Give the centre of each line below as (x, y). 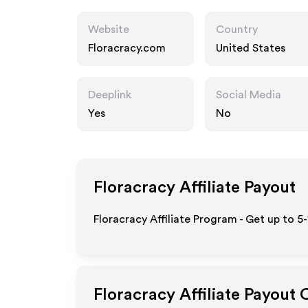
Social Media (249, 95)
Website (109, 30)
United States (251, 48)
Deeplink (110, 95)
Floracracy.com (127, 48)
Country (237, 30)
